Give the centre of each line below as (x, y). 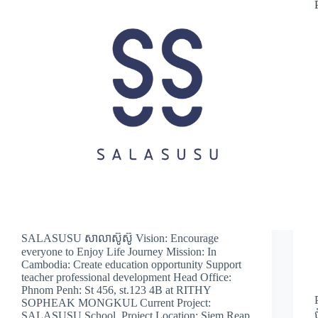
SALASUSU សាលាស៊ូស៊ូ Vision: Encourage (120, 238)
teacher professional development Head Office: (126, 277)
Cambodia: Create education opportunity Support (131, 264)
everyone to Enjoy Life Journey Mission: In (119, 251)
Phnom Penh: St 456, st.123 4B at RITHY (116, 290)
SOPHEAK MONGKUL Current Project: (116, 302)
